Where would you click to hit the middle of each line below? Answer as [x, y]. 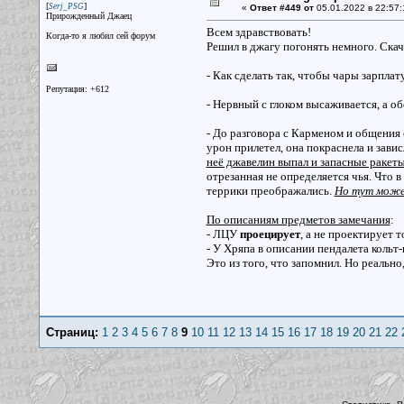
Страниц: [72, 332]
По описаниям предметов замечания [298, 220]
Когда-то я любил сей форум [100, 36]
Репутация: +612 [77, 89]
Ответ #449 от [281, 8]
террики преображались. [270, 191]
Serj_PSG [66, 6]
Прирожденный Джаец [88, 16]
